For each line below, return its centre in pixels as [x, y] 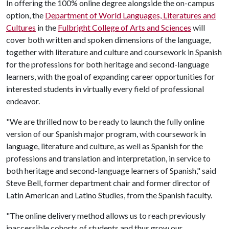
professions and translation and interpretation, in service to [108, 158]
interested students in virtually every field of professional [105, 89]
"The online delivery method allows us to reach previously [106, 215]
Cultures [21, 27]
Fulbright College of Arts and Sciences [124, 27]
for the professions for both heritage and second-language [108, 64]
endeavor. [23, 101]
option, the [26, 15]
